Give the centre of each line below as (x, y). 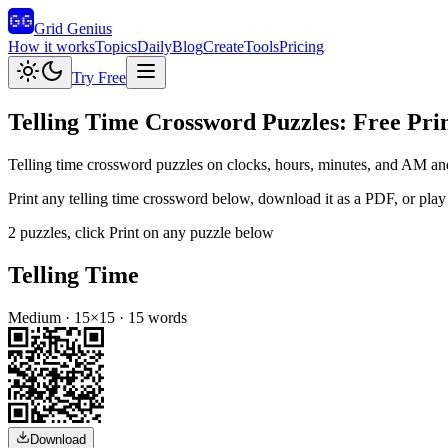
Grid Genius (73, 28)
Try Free (99, 77)
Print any (38, 198)
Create (223, 46)
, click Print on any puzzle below (170, 232)
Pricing (301, 46)
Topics (116, 46)
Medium (34, 317)
